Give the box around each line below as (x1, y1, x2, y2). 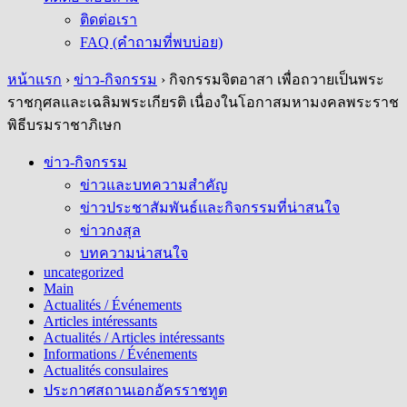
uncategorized (44, 264, 124, 280)
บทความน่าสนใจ (80, 245, 188, 261)
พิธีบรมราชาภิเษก (7, 117, 122, 133)
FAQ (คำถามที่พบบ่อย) (80, 35, 223, 50)
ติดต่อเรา (80, 12, 137, 27)
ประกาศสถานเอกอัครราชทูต (44, 382, 227, 398)
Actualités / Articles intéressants (44, 330, 224, 345)
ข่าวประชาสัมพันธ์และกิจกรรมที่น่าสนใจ (80, 200, 340, 215)
